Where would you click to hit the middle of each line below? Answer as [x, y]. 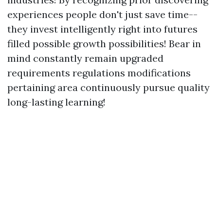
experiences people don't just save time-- [102, 14]
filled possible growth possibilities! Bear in [104, 44]
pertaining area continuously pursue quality [109, 87]
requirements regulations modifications [99, 73]
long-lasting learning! [56, 102]
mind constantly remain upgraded [85, 58]
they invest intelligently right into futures [102, 29]
